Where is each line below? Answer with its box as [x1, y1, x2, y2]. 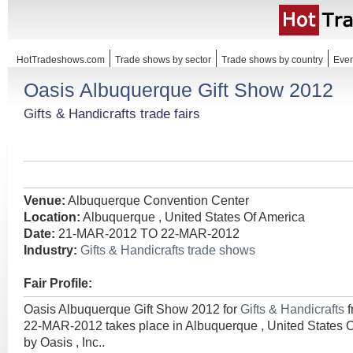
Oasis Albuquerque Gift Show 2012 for [24, 303, 240, 316]
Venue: [24, 194, 65, 207]
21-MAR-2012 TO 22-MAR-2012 [55, 227, 240, 240]
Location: [24, 210, 80, 224]
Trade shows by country [221, 54, 323, 65]
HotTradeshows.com [17, 54, 105, 65]
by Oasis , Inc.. [24, 336, 105, 349]
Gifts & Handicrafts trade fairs [24, 106, 200, 121]
